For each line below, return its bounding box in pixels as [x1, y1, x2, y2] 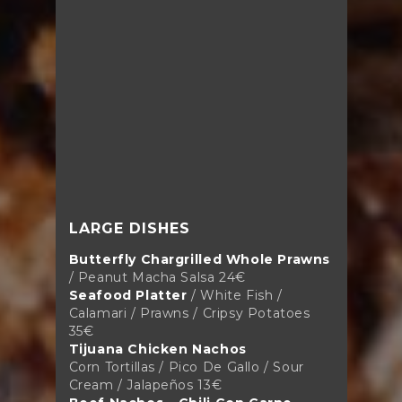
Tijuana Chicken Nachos [68, 340, 247, 357]
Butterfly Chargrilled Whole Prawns [68, 250, 330, 267]
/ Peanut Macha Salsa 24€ [68, 268, 246, 285]
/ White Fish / [191, 286, 283, 303]
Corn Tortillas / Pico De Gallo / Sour [68, 358, 304, 375]
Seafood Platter [68, 286, 188, 303]
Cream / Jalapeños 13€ [68, 376, 223, 393]
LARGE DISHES [68, 219, 190, 237]
